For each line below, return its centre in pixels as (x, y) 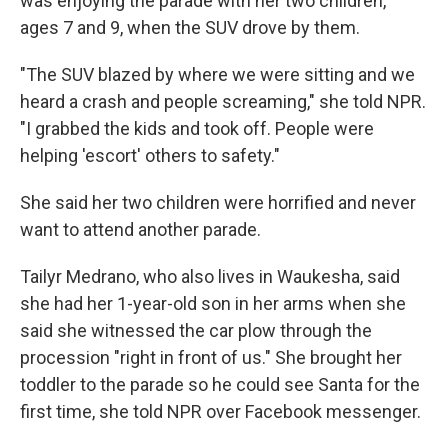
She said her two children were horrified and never (218, 203)
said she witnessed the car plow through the (196, 331)
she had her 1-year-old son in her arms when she (213, 304)
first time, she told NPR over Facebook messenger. (220, 412)
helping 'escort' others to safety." (150, 156)
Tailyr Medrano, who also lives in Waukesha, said (210, 277)
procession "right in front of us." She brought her (211, 358)
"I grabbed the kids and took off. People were (197, 129)
